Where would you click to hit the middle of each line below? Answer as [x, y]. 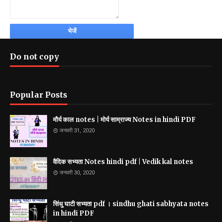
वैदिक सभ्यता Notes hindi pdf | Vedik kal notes [123, 162]
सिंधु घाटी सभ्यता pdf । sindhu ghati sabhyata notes [131, 204]
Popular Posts [39, 95]
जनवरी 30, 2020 [77, 173]
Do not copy [34, 56]
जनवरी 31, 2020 [77, 131]
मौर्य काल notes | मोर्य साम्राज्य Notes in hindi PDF [124, 120]
